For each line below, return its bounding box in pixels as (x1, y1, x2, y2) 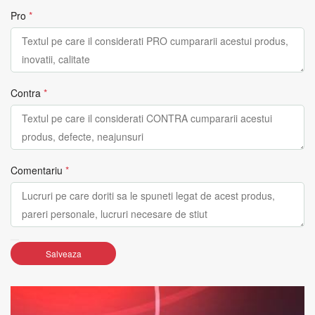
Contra (11, 86, 41, 100)
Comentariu (11, 163, 63, 177)
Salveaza (45, 247, 82, 259)
